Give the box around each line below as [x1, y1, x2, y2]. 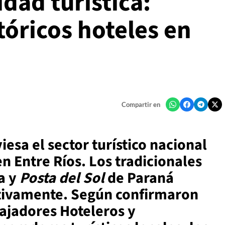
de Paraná [104, 167, 174, 189]
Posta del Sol [20, 167, 104, 189]
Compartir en [121, 100, 160, 109]
